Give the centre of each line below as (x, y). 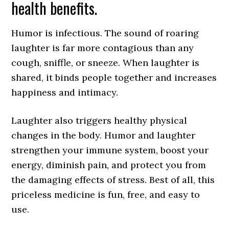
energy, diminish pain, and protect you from (109, 165)
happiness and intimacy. (65, 92)
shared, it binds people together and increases (114, 77)
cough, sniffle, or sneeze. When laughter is (106, 63)
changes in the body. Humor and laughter (104, 135)
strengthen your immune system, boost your (110, 150)
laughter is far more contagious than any (103, 48)
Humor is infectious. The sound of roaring (105, 33)
